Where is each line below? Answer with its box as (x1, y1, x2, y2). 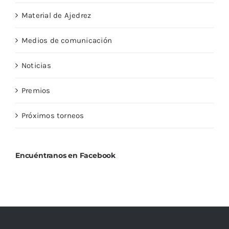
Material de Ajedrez (21, 10, 91, 20)
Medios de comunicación (21, 35, 112, 45)
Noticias (21, 60, 51, 70)
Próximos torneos (21, 110, 84, 120)
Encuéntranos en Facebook (15, 150, 116, 160)
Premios (21, 85, 51, 95)
